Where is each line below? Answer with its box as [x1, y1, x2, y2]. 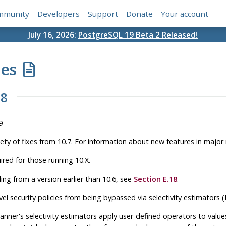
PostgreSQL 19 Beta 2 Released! [78, 29, 198, 40]
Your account [161, 9, 209, 19]
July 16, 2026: [28, 29, 78, 40]
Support [88, 9, 119, 19]
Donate [126, 9, 153, 19]
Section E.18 [133, 174, 177, 184]
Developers [37, 9, 80, 19]
